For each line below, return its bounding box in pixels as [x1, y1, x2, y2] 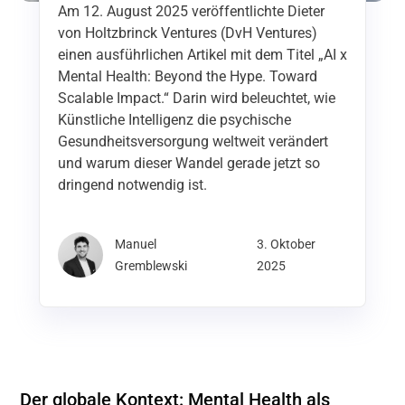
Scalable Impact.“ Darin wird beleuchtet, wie [57, 89, 335, 107]
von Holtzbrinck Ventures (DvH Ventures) [57, 24, 317, 42]
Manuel [114, 236, 156, 251]
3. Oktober [257, 236, 316, 251]
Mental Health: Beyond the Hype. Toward [57, 68, 317, 85]
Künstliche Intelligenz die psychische [57, 111, 291, 128]
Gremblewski [114, 258, 187, 273]
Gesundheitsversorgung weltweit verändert [57, 133, 328, 150]
